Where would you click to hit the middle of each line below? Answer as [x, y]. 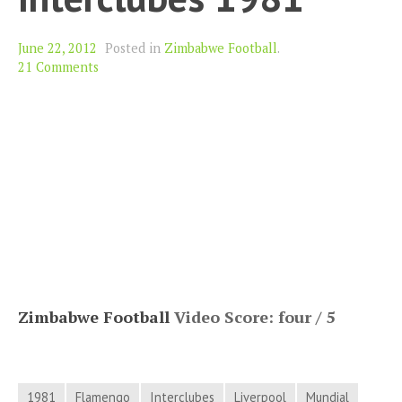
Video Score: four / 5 [252, 317]
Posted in [135, 48]
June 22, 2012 [57, 48]
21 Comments [58, 67]
